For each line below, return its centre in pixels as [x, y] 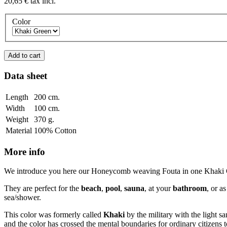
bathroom [190, 188]
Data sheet [26, 76]
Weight [17, 119]
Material [19, 130]
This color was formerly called [54, 215]
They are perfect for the [43, 188]
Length [17, 97]
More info [25, 152]
